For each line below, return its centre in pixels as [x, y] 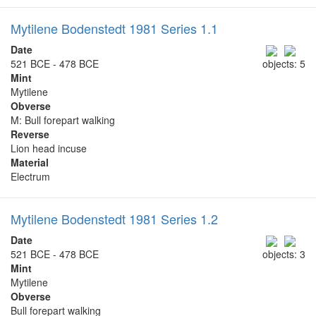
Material [30, 162]
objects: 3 [284, 254]
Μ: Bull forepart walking [63, 120]
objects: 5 [284, 63]
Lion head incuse [49, 148]
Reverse [30, 134]
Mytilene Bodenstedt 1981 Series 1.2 [114, 218]
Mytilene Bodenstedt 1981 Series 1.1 [114, 28]
